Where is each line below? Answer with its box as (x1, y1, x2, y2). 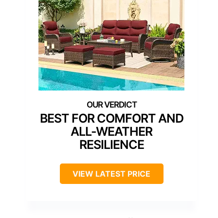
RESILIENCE (79, 137, 144, 152)
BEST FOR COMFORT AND (39, 110, 183, 126)
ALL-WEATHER (71, 124, 152, 139)
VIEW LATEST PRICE (73, 168, 150, 179)
